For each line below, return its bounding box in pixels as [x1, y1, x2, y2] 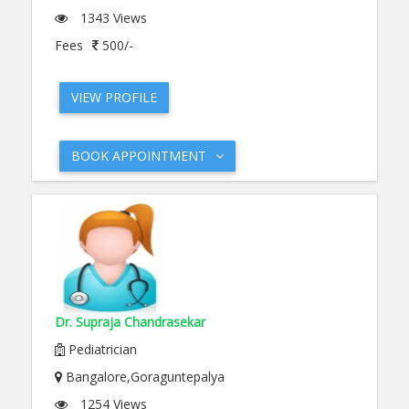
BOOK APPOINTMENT [71, 147, 206, 164]
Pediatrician [65, 341, 137, 358]
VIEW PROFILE [71, 89, 157, 106]
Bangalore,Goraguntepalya [62, 368, 225, 385]
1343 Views [77, 9, 147, 26]
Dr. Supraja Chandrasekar [55, 313, 205, 330]
